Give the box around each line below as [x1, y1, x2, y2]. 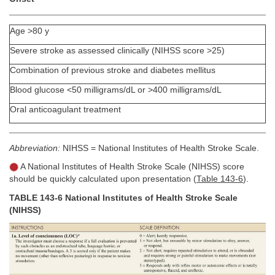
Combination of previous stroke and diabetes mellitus [10, 65, 215, 75]
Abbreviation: [9, 143, 60, 153]
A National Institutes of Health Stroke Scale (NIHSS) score [18, 162, 244, 172]
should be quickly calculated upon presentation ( [9, 174, 196, 184]
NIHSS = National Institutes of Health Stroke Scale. [60, 143, 259, 153]
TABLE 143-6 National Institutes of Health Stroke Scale [9, 193, 238, 203]
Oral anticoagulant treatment [10, 104, 121, 114]
